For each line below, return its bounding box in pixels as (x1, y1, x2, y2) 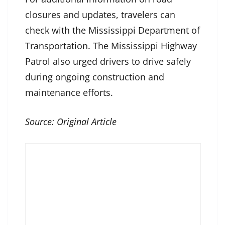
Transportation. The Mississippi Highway (25, 40, 197, 52)
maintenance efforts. (25, 86, 113, 99)
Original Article (57, 116, 117, 128)
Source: (25, 116, 57, 128)
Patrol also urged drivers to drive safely (25, 55, 191, 68)
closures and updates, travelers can (25, 9, 175, 21)
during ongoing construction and (25, 71, 164, 83)
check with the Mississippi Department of (25, 24, 200, 37)
